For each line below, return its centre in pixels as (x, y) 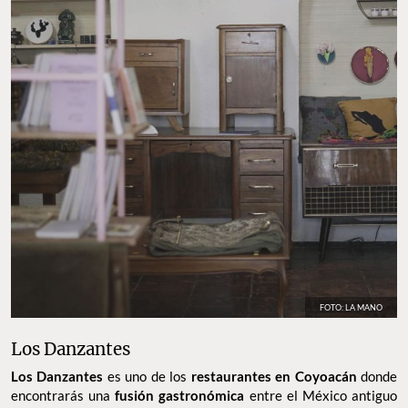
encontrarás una (63, 395)
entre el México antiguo (321, 395)
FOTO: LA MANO (351, 307)
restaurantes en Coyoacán (272, 376)
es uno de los (145, 376)
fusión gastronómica (180, 395)
